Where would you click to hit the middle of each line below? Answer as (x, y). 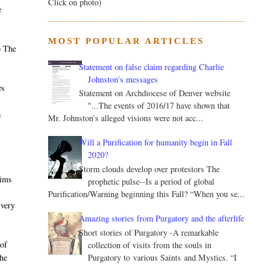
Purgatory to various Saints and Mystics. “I (163, 258)
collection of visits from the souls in (150, 245)
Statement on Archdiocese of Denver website (155, 93)
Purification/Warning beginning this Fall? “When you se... (146, 194)
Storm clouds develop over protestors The (150, 169)
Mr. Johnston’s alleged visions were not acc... (125, 118)
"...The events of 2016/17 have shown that (159, 106)
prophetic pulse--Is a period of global (151, 182)
